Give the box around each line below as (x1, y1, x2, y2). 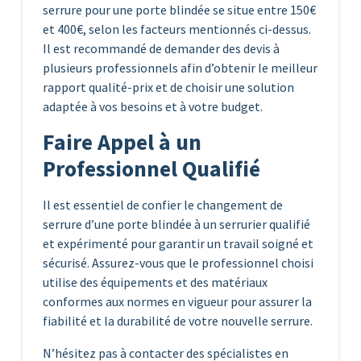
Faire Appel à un (43, 127, 201, 156)
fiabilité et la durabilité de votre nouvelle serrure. (43, 312, 313, 329)
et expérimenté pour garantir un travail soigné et (43, 234, 313, 251)
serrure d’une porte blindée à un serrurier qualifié (43, 215, 310, 232)
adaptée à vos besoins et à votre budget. (43, 98, 263, 114)
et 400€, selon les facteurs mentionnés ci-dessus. (43, 20, 311, 37)
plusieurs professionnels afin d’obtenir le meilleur (43, 59, 317, 76)
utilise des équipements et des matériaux (43, 273, 268, 290)
